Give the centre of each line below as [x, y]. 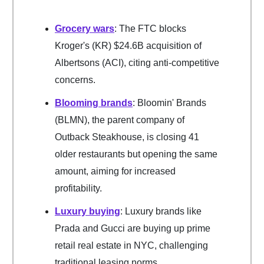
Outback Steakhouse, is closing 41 [127, 137]
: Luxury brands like [161, 212]
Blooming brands [94, 103]
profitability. [78, 189]
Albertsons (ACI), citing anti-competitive [137, 63]
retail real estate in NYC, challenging [131, 246]
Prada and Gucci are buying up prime [133, 229]
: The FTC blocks [150, 29]
